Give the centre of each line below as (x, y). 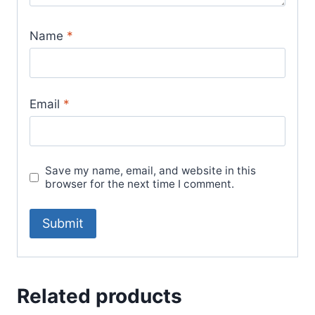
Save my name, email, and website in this (151, 171)
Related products (99, 296)
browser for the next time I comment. (140, 184)
